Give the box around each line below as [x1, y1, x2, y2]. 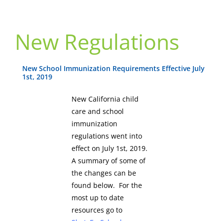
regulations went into [72, 131, 142, 141]
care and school [72, 107, 124, 116]
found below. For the [72, 181, 142, 190]
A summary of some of [72, 156, 146, 166]
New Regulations [15, 27, 180, 57]
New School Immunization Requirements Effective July [22, 64, 205, 74]
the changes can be [72, 168, 136, 178]
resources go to [72, 205, 122, 215]
